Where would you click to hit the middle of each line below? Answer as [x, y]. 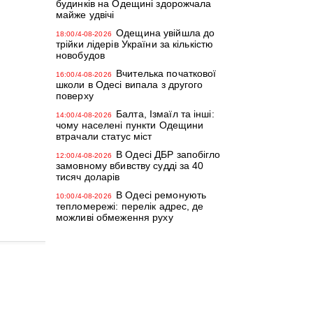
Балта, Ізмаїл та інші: [165, 114]
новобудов [81, 55]
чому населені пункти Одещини [130, 125]
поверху [75, 96]
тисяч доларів [88, 177]
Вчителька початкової [166, 73]
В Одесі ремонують [161, 195]
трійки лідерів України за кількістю [135, 44]
